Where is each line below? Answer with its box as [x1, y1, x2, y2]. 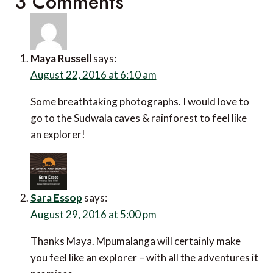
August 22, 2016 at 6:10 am [30, 68, 157, 81]
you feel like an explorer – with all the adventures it [30, 250, 258, 264]
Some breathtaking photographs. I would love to [30, 94, 249, 108]
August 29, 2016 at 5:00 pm [30, 207, 157, 221]
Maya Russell [30, 51, 91, 65]
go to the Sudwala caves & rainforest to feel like [30, 111, 247, 124]
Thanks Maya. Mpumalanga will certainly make [30, 234, 241, 247]
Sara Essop [30, 191, 82, 204]
